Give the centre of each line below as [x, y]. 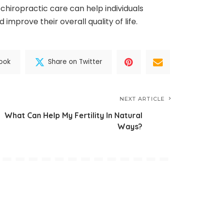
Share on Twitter [75, 62]
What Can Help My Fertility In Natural [73, 115]
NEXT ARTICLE [142, 99]
